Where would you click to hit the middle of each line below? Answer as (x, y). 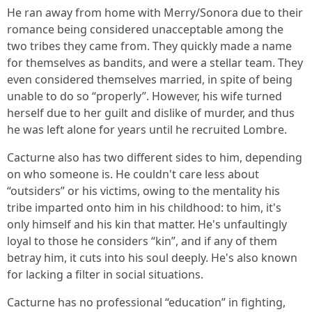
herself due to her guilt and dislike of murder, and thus (151, 113)
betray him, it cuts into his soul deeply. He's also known (152, 258)
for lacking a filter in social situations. (105, 274)
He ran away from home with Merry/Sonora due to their (155, 13)
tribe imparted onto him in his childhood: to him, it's (144, 208)
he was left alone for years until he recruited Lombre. (147, 130)
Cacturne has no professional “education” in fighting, (146, 302)
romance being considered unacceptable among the (145, 29)
